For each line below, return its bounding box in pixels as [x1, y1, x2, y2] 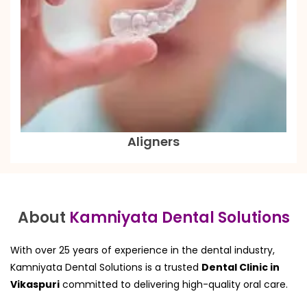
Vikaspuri [10, 278, 60, 291]
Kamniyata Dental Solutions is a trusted [10, 260, 201, 274]
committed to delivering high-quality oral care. [60, 278, 288, 291]
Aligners [127, 133, 180, 150]
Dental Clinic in [201, 260, 280, 274]
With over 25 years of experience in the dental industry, [10, 243, 275, 257]
